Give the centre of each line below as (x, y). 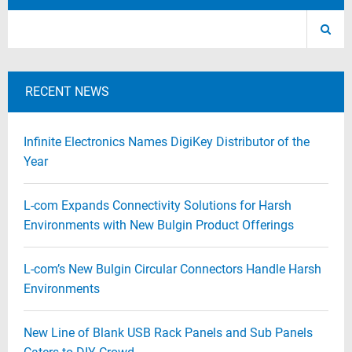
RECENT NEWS (67, 92)
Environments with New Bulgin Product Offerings (159, 225)
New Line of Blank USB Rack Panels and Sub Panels (168, 333)
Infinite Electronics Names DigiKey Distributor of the (167, 142)
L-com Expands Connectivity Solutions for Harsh (158, 205)
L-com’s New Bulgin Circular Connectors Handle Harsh (172, 269)
